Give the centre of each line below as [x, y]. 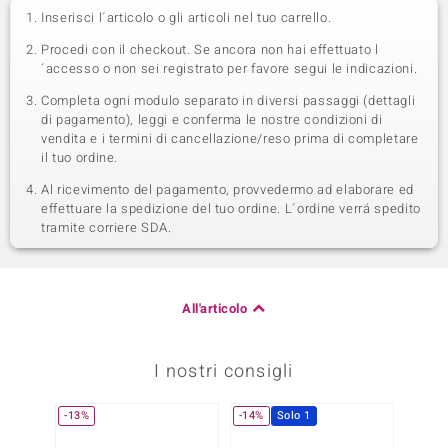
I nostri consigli [224, 371]
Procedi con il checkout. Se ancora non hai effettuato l [210, 49]
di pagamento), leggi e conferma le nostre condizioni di [212, 119]
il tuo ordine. [80, 157]
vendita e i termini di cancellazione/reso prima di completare [230, 138]
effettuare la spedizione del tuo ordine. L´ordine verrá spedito [231, 208]
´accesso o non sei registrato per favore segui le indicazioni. [229, 68]
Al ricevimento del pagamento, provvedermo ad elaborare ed [228, 189]
